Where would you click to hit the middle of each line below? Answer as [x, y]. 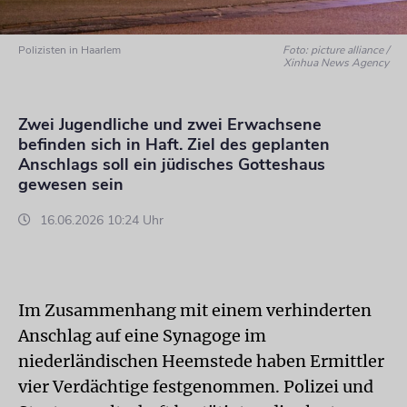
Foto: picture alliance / [336, 50]
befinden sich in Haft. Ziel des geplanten [174, 144]
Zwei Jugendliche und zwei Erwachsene [170, 124]
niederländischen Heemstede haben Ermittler [201, 361]
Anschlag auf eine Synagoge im [142, 336]
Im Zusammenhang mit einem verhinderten [195, 310]
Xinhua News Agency [337, 63]
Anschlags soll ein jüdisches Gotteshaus [172, 164]
